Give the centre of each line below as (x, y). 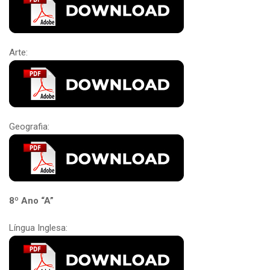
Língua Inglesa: (38, 228)
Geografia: (29, 126)
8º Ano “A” (31, 200)
